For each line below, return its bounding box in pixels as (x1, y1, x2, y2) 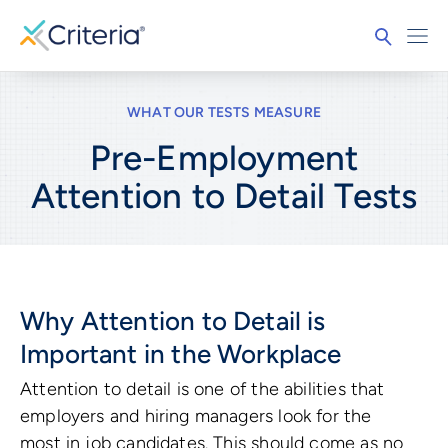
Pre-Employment (89, 136, 359, 179)
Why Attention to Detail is (20, 304, 326, 337)
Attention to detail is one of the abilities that (20, 377, 385, 400)
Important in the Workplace (20, 337, 342, 370)
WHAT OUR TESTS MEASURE (127, 104, 321, 122)
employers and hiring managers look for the (20, 404, 372, 427)
